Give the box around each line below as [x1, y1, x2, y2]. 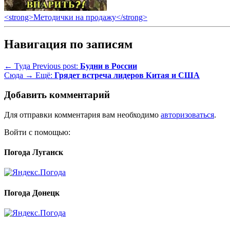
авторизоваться [161, 110, 214, 119]
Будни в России [80, 61, 137, 70]
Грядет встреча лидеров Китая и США [54, 70, 200, 80]
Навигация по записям [4, 37, 132, 51]
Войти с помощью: [4, 127, 72, 137]
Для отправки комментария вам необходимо [4, 110, 161, 119]
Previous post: [32, 61, 78, 70]
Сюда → [4, 70, 33, 80]
